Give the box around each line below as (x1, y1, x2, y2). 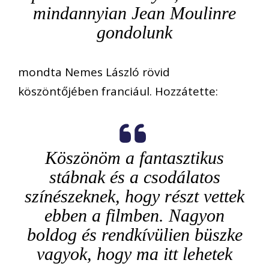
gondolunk (97, 22, 172, 43)
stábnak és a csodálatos (49, 166, 220, 187)
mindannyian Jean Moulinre (33, 3, 236, 23)
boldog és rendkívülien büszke (26, 224, 243, 244)
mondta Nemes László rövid (18, 64, 170, 80)
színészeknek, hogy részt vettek (25, 186, 244, 206)
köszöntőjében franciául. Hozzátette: (18, 83, 218, 100)
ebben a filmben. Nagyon (44, 205, 225, 225)
